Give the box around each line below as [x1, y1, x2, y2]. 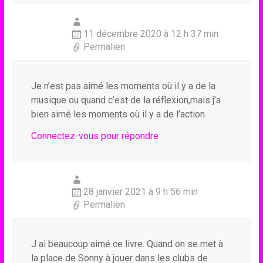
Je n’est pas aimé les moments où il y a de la [31, 80, 215, 92]
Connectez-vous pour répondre [31, 130, 159, 141]
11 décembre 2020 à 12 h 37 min [83, 28, 218, 39]
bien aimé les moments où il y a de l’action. [31, 109, 207, 120]
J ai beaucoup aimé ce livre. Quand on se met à [31, 238, 223, 249]
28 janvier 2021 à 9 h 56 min [83, 186, 198, 197]
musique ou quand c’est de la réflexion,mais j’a [31, 95, 221, 106]
